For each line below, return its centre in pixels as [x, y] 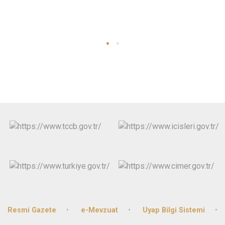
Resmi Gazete [32, 210]
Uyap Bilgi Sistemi [174, 210]
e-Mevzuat [99, 210]
